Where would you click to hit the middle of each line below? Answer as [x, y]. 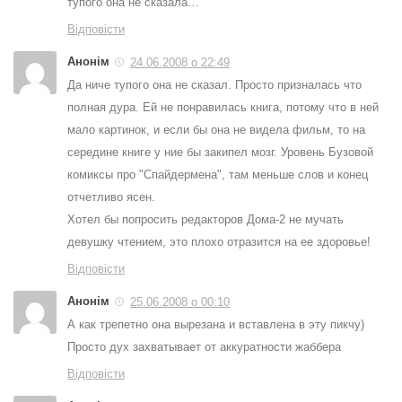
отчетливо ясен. [111, 197]
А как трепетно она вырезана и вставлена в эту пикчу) [216, 325]
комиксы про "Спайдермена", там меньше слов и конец [218, 175]
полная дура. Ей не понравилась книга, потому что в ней [223, 108]
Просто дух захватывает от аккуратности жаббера [204, 347]
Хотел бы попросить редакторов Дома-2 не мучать [205, 220]
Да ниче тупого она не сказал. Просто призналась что [214, 85]
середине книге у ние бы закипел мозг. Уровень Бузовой [220, 153]
